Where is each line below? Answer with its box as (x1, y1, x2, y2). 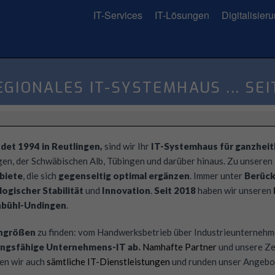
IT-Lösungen (155, 8, 209, 22)
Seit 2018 (153, 185, 198, 196)
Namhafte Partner (142, 241, 217, 252)
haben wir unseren (197, 185, 273, 196)
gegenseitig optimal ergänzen (58, 170, 190, 181)
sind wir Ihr (104, 141, 149, 152)
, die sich (22, 170, 58, 181)
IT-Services (93, 8, 142, 22)
